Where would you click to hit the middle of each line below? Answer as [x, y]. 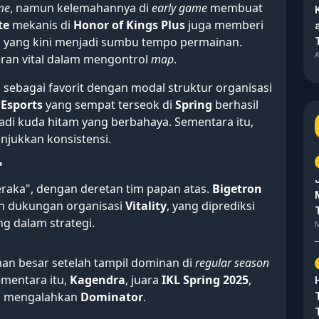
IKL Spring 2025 [205, 280]
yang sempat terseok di [109, 105]
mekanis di [41, 25]
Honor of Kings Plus [129, 25]
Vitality [146, 206]
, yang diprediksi [211, 206]
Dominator [112, 297]
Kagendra [98, 280]
